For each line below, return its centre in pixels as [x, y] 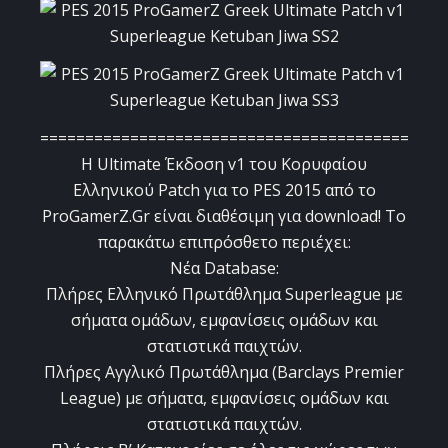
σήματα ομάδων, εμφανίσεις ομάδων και [224, 320]
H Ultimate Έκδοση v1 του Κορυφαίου [224, 164]
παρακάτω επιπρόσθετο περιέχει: [224, 242]
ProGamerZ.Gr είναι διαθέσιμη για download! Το [224, 216]
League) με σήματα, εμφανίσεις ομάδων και [224, 398]
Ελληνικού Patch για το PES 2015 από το [224, 190]
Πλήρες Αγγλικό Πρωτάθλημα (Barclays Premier [224, 372]
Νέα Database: [224, 268]
